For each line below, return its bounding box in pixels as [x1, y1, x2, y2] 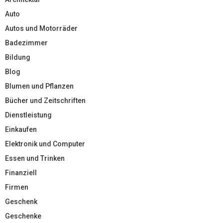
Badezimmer [5, 38, 48, 47]
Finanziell [5, 168, 37, 177]
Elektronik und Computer [5, 139, 85, 148]
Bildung [5, 53, 30, 61]
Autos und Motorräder [5, 24, 78, 32]
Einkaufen [5, 125, 37, 133]
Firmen [5, 183, 28, 191]
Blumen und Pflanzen [5, 82, 74, 90]
